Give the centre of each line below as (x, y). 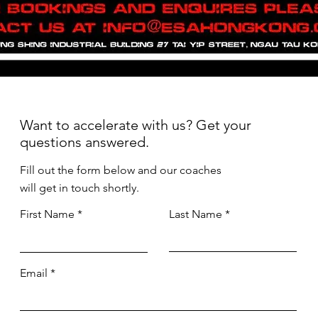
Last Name (196, 214)
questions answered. (84, 142)
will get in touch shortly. (79, 187)
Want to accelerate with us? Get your (136, 125)
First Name (47, 214)
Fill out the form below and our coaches (121, 170)
